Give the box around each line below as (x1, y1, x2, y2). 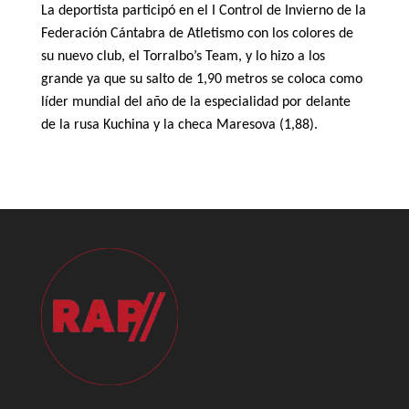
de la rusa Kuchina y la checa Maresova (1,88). (40, 118, 318, 133)
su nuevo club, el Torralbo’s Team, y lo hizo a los (40, 49, 325, 65)
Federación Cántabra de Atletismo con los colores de (40, 26, 353, 42)
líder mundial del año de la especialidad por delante (40, 95, 351, 110)
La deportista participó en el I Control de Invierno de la (40, 4, 366, 19)
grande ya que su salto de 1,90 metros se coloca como (40, 72, 362, 88)
